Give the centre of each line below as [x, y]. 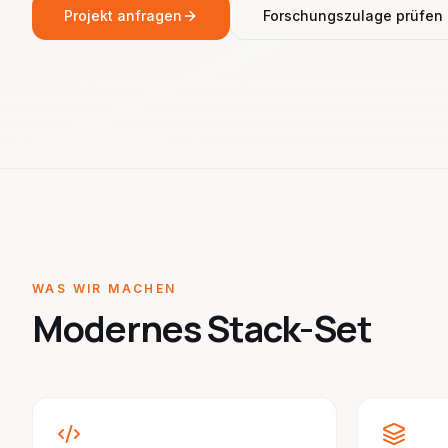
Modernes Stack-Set [202, 328]
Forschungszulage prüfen [353, 15]
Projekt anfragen [123, 15]
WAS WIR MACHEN [104, 288]
